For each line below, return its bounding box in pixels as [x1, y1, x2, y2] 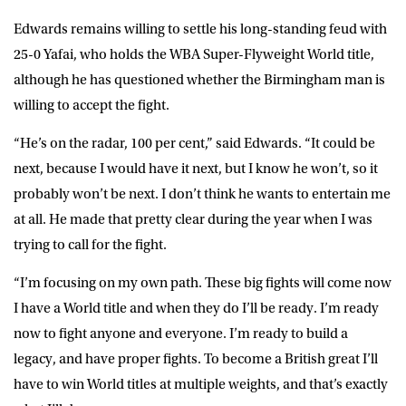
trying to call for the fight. [14, 236, 167, 253]
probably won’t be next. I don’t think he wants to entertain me [14, 185, 391, 202]
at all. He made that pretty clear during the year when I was [14, 210, 372, 227]
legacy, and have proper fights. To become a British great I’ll [14, 350, 378, 367]
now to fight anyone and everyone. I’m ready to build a [14, 324, 348, 342]
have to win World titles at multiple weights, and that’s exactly [14, 375, 388, 392]
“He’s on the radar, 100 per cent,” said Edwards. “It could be [14, 134, 375, 151]
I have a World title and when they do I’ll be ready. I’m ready [14, 299, 379, 316]
